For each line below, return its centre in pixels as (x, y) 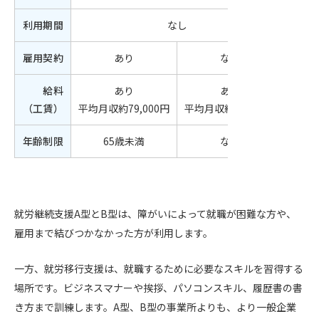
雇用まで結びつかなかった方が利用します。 (114, 232)
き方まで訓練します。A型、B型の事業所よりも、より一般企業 (155, 307)
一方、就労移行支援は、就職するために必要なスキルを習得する (159, 269)
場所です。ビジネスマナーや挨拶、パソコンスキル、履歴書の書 (158, 288)
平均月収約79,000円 (124, 108)
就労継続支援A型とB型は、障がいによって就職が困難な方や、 (155, 213)
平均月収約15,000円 (230, 108)
